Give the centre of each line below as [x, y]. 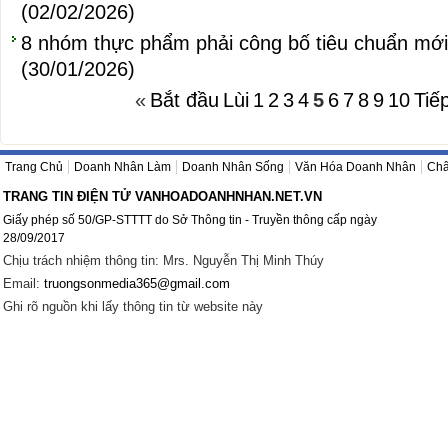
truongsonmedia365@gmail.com [137, 283]
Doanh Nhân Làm [122, 167]
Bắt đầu [184, 100]
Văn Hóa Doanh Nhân [355, 167]
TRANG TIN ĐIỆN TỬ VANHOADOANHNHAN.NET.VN [162, 196]
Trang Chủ [34, 167]
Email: [23, 283]
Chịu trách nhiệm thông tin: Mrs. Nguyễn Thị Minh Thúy [163, 260]
